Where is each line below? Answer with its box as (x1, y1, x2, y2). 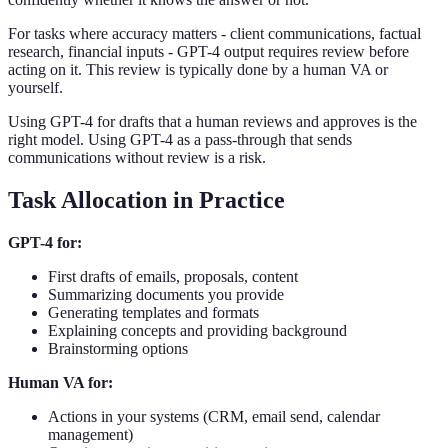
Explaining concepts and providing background (48, 321, 347, 339)
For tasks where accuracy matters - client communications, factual (8, 25, 421, 43)
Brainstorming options (48, 339, 188, 357)
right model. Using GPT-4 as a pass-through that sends (8, 131, 352, 149)
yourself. (8, 79, 63, 97)
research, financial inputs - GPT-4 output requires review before (8, 43, 409, 61)
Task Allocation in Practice (8, 186, 285, 213)
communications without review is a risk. (8, 149, 266, 167)
